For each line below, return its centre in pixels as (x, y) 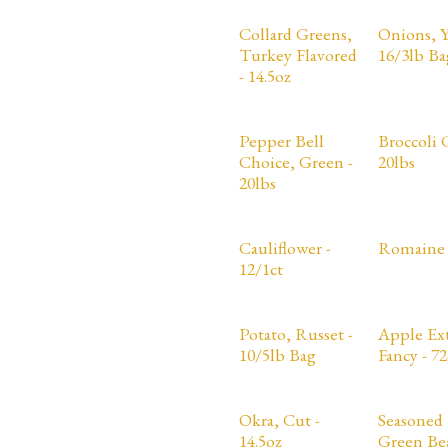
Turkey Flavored (298, 54)
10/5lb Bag (277, 354)
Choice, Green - (296, 161)
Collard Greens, (295, 33)
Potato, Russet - (296, 333)
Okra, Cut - (279, 419)
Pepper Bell (281, 140)
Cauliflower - (285, 247)
